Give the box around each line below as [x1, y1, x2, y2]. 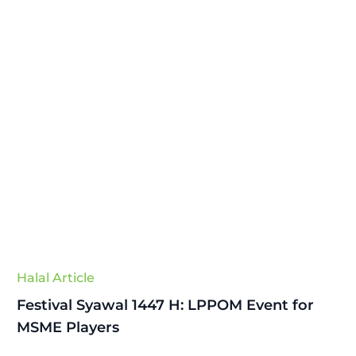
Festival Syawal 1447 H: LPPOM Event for [16, 296, 314, 314]
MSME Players [16, 319, 119, 336]
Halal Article [16, 270, 95, 285]
